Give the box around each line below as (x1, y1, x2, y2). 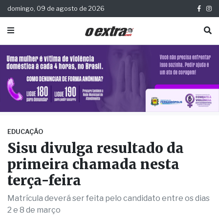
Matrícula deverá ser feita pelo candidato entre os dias (7, 194, 210, 203)
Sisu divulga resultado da (7, 139, 184, 157)
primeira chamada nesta (7, 155, 179, 174)
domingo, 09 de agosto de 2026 (7, 5, 105, 12)
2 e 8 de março (7, 205, 61, 215)
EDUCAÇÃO (7, 128, 43, 136)
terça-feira (7, 172, 81, 190)
